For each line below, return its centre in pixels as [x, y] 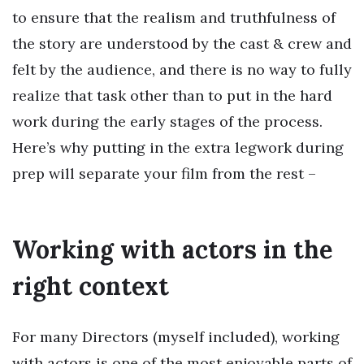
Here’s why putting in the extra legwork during [178, 147]
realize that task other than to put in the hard [172, 95]
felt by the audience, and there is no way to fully [182, 69]
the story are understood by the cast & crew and [182, 43]
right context [91, 286]
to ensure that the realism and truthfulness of [174, 17]
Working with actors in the [172, 250]
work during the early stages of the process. [167, 121]
